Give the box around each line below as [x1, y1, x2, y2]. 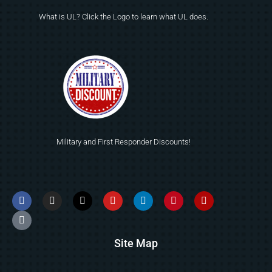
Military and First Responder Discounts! [56, 137, 191, 147]
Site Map [114, 236, 158, 250]
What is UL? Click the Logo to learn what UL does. [39, 12, 209, 22]
